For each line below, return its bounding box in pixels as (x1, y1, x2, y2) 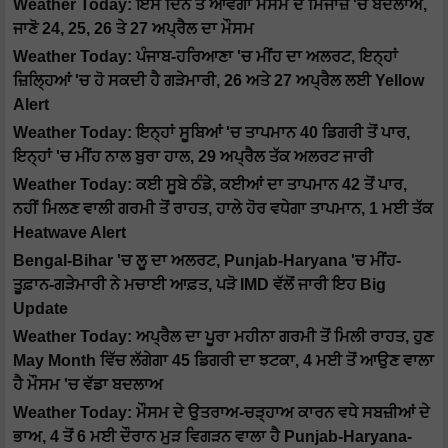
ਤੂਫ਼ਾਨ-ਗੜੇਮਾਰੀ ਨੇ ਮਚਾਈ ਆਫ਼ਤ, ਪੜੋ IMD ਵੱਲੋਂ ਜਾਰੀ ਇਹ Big (13, 276, 386, 294)
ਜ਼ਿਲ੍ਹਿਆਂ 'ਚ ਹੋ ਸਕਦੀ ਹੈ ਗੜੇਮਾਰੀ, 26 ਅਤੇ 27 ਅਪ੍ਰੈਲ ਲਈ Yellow (13, 72, 424, 90)
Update (13, 300, 68, 318)
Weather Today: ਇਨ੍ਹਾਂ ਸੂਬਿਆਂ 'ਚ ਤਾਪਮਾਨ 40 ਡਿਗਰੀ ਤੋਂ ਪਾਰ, (13, 124, 410, 142)
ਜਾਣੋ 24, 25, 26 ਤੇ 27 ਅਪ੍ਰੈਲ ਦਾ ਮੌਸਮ (13, 20, 254, 38)
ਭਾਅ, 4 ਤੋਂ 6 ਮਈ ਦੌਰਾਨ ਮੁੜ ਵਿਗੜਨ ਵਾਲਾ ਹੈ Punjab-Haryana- (13, 428, 412, 446)
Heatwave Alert (13, 224, 126, 242)
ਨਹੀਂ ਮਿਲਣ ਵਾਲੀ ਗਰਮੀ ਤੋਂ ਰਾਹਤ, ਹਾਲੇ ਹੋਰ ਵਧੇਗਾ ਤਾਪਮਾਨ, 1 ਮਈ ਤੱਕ (13, 200, 433, 218)
